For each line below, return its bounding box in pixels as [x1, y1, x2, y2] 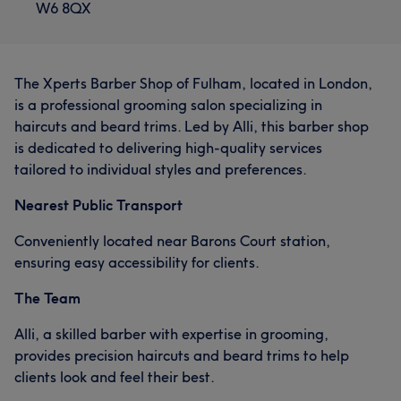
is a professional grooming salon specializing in [14, 95, 322, 114]
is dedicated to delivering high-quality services [14, 138, 322, 157]
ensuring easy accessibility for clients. [14, 252, 260, 271]
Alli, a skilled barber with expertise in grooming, [14, 324, 328, 343]
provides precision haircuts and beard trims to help [14, 346, 349, 364]
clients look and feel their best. [14, 367, 215, 386]
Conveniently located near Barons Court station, [14, 231, 330, 250]
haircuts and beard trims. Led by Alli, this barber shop [14, 116, 369, 135]
